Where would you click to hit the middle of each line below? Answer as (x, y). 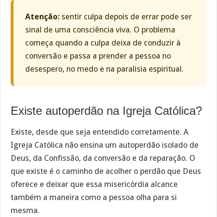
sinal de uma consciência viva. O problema (101, 30)
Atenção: (43, 16)
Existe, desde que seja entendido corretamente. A (100, 132)
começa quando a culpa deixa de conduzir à (103, 43)
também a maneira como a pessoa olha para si (94, 198)
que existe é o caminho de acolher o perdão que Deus (106, 171)
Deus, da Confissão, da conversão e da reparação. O (103, 158)
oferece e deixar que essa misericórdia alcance (94, 185)
